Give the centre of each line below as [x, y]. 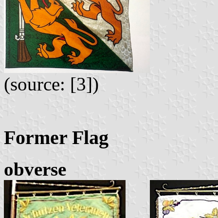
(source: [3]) [51, 84]
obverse [35, 169]
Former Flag [56, 138]
